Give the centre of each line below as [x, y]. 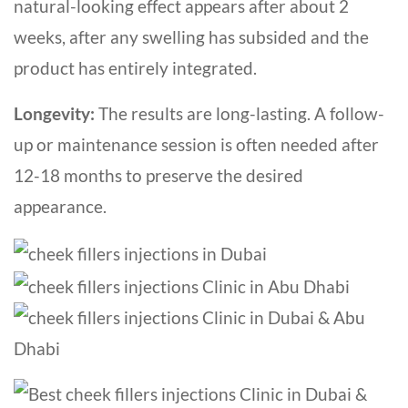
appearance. [60, 206]
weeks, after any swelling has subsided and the [191, 37]
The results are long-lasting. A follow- [240, 113]
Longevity [52, 113]
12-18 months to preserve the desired [158, 175]
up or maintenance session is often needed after [196, 144]
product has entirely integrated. [135, 68]
